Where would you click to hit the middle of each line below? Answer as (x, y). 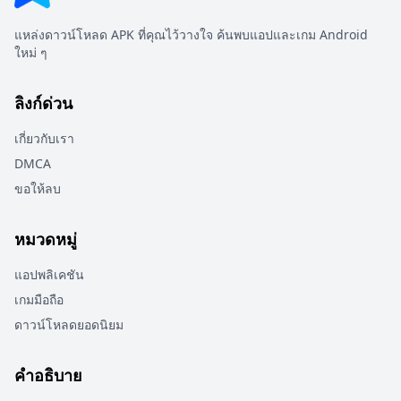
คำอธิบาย (48, 375)
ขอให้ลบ (38, 188)
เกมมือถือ (39, 299)
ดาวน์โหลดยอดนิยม (69, 324)
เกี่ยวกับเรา (44, 138)
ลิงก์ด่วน (43, 103)
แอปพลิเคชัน (49, 274)
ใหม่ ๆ (31, 52)
